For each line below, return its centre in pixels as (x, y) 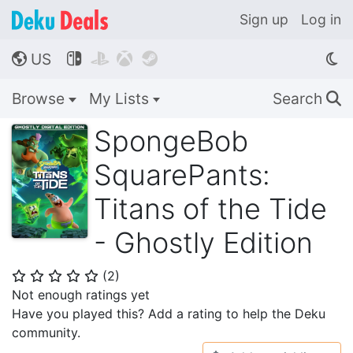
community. (46, 333)
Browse (40, 98)
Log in (321, 19)
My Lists (121, 98)
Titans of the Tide (210, 209)
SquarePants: (182, 175)
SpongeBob (171, 141)
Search (299, 98)
